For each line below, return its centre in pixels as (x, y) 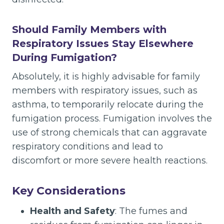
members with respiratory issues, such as (105, 91)
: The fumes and (151, 211)
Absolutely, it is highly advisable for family (106, 77)
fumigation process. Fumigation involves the (112, 119)
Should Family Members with (89, 30)
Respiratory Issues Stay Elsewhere (103, 44)
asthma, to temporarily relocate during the (108, 105)
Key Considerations (69, 191)
